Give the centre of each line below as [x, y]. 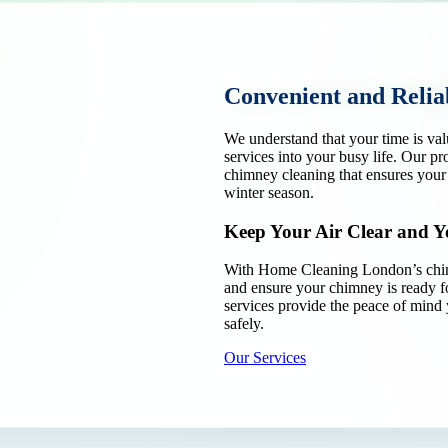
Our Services [265, 358]
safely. [244, 324]
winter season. [269, 192]
